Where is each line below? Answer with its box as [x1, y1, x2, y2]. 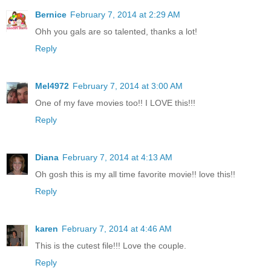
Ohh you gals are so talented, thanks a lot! [35, 26, 197, 36]
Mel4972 [35, 80, 69, 91]
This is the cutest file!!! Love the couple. [35, 240, 186, 250]
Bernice [35, 9, 67, 19]
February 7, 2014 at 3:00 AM [73, 80, 183, 91]
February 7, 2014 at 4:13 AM [62, 152, 172, 162]
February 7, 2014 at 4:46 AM [62, 223, 172, 233]
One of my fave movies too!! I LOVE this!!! [35, 97, 195, 108]
